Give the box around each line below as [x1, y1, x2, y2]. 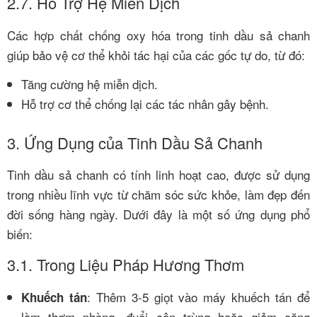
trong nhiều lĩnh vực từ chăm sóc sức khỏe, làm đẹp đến [7, 185, 310, 204]
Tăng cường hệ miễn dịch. [21, 75, 158, 93]
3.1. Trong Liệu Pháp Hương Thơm [7, 253, 244, 276]
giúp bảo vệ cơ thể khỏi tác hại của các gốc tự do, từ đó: [7, 45, 305, 64]
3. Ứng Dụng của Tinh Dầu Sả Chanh [7, 131, 263, 154]
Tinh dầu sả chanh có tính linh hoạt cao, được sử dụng [7, 166, 310, 184]
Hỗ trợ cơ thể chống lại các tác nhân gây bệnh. [21, 95, 269, 113]
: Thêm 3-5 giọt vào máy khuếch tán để [86, 287, 311, 306]
